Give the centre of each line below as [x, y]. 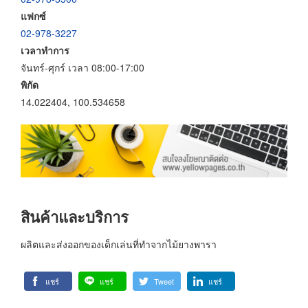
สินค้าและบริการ [75, 217]
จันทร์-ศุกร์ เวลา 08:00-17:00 [82, 67]
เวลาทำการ [45, 50]
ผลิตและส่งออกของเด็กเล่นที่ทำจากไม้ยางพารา [119, 244]
